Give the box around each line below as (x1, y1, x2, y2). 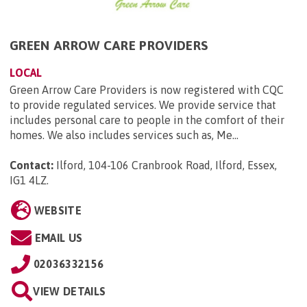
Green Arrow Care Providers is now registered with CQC (10, 83, 284, 96)
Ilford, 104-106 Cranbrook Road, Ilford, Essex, (56, 158, 277, 171)
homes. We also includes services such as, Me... (10, 128, 238, 141)
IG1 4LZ (10, 173, 47, 186)
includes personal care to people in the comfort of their (10, 113, 284, 126)
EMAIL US (34, 231, 83, 244)
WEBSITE (34, 204, 82, 217)
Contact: (10, 158, 53, 171)
